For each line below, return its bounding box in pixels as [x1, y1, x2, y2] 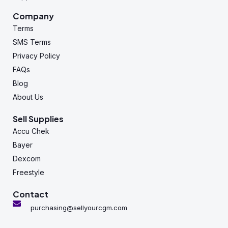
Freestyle [13, 167, 44, 177]
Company [13, 10, 54, 21]
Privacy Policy [13, 51, 60, 60]
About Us [13, 92, 43, 101]
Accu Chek [13, 126, 49, 135]
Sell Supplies [13, 113, 64, 124]
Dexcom [13, 154, 41, 163]
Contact [13, 188, 48, 199]
